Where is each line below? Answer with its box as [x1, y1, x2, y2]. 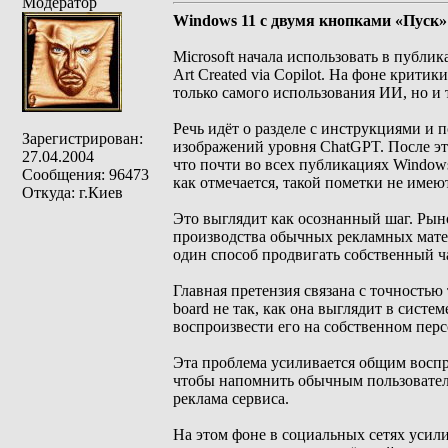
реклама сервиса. [173, 390, 289, 407]
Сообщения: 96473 [22, 166, 149, 183]
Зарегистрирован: [22, 130, 143, 147]
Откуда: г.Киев [22, 184, 123, 201]
